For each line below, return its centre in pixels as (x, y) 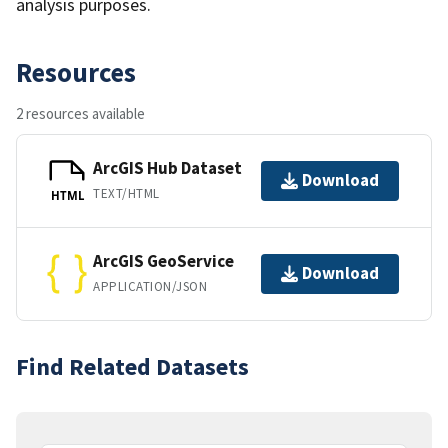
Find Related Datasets (132, 366)
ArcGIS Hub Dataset (167, 168)
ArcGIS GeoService (163, 261)
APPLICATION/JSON (150, 287)
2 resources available (80, 113)
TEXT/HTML (126, 194)
